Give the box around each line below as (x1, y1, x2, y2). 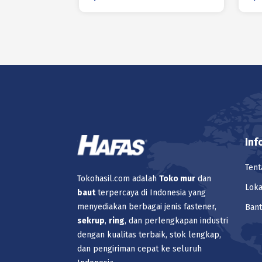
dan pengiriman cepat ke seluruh (77, 243, 202, 254)
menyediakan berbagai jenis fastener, (77, 201, 216, 212)
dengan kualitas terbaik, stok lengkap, (77, 229, 221, 240)
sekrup (77, 215, 105, 226)
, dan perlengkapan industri (125, 215, 228, 226)
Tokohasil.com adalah (77, 173, 159, 184)
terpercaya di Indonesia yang (95, 187, 206, 198)
